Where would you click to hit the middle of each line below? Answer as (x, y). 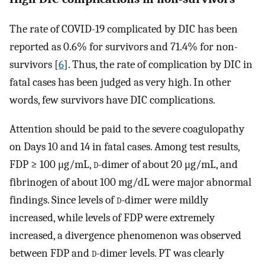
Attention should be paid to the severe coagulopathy (127, 129)
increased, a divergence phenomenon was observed (125, 235)
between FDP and (51, 253)
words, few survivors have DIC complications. (112, 100)
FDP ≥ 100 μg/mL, (51, 164)
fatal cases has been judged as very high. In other (120, 83)
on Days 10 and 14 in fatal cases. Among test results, (125, 147)
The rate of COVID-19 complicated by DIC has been (124, 29)
